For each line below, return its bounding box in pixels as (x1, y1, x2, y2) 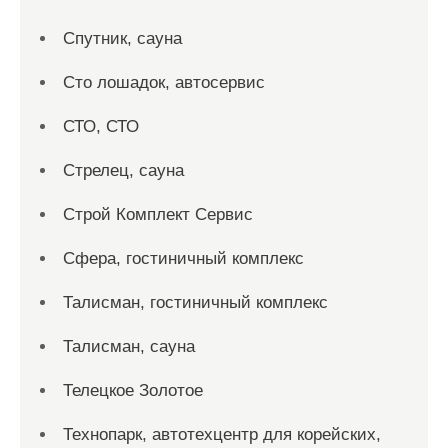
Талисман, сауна (63, 337, 195, 356)
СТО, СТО (63, 117, 139, 136)
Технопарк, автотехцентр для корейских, (63, 425, 381, 444)
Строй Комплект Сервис (63, 205, 253, 224)
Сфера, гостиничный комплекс (63, 249, 304, 268)
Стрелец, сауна (63, 161, 184, 180)
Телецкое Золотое (63, 381, 203, 400)
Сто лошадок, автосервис (63, 73, 265, 92)
